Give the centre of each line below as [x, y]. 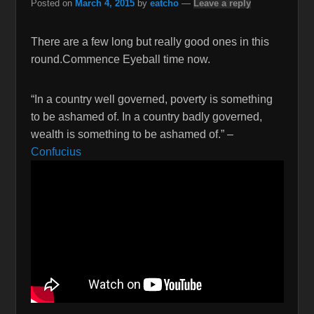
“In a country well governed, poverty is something [151, 99]
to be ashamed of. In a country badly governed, [146, 116]
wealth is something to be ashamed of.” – [132, 134]
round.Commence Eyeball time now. [120, 59]
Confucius [56, 151]
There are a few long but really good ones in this [150, 41]
